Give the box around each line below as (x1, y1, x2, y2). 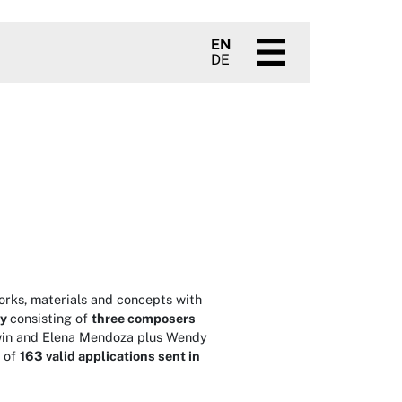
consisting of (10, 310, 92, 326)
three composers (92, 310, 196, 326)
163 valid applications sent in (20, 347, 200, 363)
